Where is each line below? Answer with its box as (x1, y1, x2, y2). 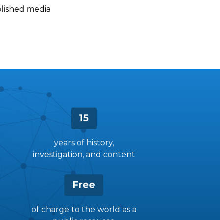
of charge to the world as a (31, 205, 137, 214)
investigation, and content (32, 150, 135, 159)
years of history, (54, 138, 114, 147)
